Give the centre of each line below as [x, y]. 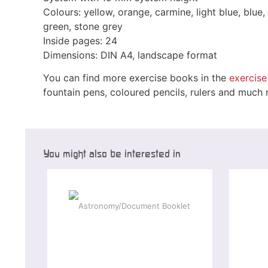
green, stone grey [83, 26]
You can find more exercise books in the [136, 77]
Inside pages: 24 [80, 40]
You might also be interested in [112, 153]
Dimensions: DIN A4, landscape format [130, 55]
